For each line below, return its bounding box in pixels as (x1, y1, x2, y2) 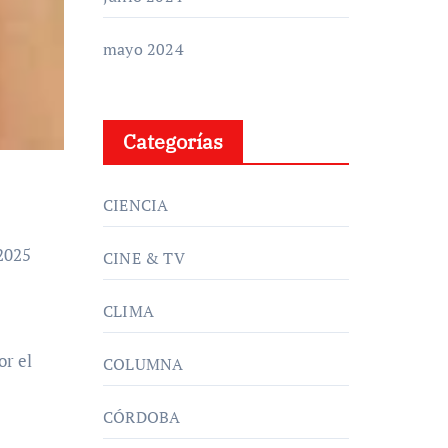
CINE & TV (103, 247, 185, 269)
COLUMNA (103, 353, 184, 375)
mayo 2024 (103, 38, 184, 60)
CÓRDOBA (103, 406, 181, 428)
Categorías (123, 128, 223, 155)
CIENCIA (103, 194, 169, 216)
